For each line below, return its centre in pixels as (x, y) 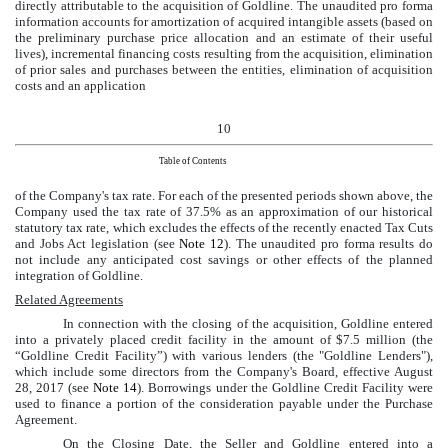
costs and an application (80, 85)
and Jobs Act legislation (82, 244)
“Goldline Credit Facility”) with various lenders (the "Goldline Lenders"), (224, 356)
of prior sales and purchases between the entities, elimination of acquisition (224, 69)
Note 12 (202, 244)
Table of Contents (193, 161)
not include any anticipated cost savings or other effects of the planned (224, 260)
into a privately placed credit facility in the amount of (176, 340)
